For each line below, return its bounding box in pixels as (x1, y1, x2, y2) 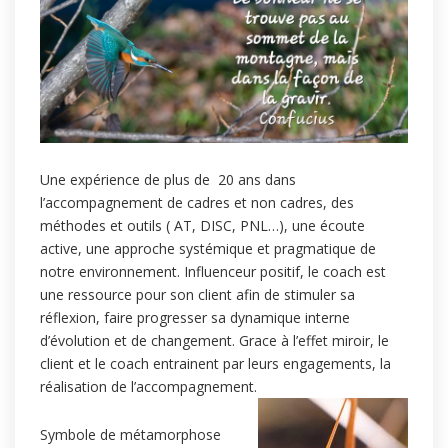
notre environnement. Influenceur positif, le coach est (40, 261, 386, 281)
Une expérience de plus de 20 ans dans (40, 169, 296, 189)
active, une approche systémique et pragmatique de (40, 238, 376, 258)
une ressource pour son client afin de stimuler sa (40, 284, 355, 304)
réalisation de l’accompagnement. (40, 376, 261, 396)
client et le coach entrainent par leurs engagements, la (40, 353, 391, 373)
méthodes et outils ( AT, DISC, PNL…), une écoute (40, 215, 365, 235)
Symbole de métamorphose (40, 424, 221, 444)
